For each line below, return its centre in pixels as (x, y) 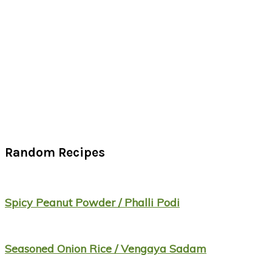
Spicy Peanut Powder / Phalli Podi (92, 202)
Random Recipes (55, 152)
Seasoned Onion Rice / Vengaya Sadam (106, 248)
